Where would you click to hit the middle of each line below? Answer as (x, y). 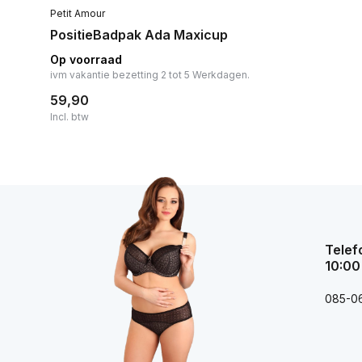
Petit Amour (78, 13)
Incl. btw (69, 116)
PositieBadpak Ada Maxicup (139, 34)
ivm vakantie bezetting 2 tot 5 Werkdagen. (150, 74)
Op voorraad (86, 59)
